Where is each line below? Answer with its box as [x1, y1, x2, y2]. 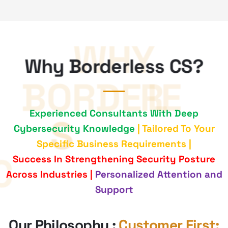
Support [95, 184, 133, 196]
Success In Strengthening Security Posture [13, 153, 215, 165]
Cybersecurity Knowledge [13, 123, 137, 135]
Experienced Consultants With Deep [30, 107, 198, 120]
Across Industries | [6, 168, 95, 181]
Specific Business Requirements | [37, 138, 191, 150]
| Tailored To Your [137, 123, 215, 135]
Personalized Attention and [95, 168, 222, 181]
